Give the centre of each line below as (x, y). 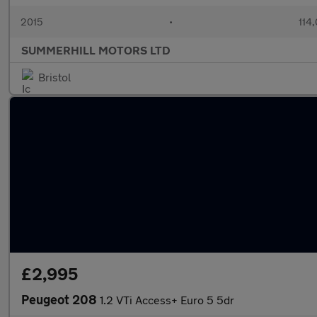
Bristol (54, 77)
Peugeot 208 (60, 299)
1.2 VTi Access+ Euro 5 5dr (167, 300)
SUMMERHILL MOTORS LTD (96, 50)
